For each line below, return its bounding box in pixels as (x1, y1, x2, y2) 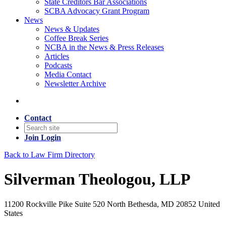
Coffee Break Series (44, 34, 108, 42)
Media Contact (44, 70, 91, 79)
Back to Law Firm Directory (4, 150, 95, 159)
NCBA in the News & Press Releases (44, 43, 164, 51)
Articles (44, 52, 69, 61)
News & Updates (44, 25, 99, 33)
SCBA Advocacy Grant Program (44, 7, 149, 15)
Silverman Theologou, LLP (4, 170, 191, 189)
